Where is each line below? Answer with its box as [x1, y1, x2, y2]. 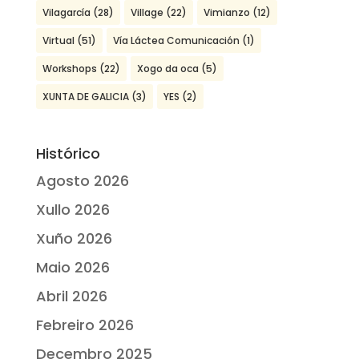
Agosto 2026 [35, 171, 129, 192]
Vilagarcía [42, 6, 91, 20]
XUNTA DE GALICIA [42, 90, 129, 104]
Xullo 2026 [35, 200, 110, 220]
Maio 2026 [35, 257, 110, 278]
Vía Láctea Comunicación [112, 34, 240, 48]
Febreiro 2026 [35, 315, 134, 336]
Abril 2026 [35, 286, 107, 307]
